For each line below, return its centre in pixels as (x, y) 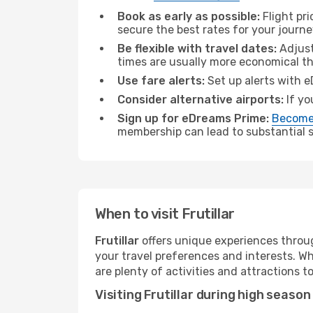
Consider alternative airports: (201, 100)
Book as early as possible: (189, 16)
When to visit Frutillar (165, 214)
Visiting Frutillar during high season (203, 295)
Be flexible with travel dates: (197, 49)
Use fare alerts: (161, 81)
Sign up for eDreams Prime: (193, 118)
